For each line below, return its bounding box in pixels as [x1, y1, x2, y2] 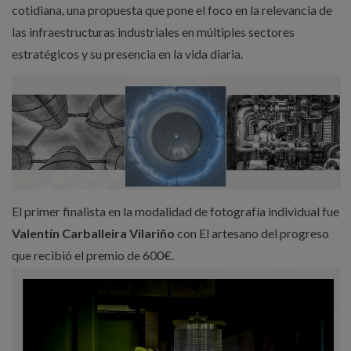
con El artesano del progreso [174, 225, 329, 241]
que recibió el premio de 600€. [11, 247, 174, 262]
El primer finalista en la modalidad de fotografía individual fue [11, 203, 339, 219]
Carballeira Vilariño [61, 225, 175, 241]
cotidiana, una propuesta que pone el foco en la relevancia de [11, 2, 332, 17]
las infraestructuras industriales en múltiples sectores [11, 24, 295, 39]
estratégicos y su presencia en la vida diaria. [11, 45, 243, 61]
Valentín [11, 225, 62, 241]
